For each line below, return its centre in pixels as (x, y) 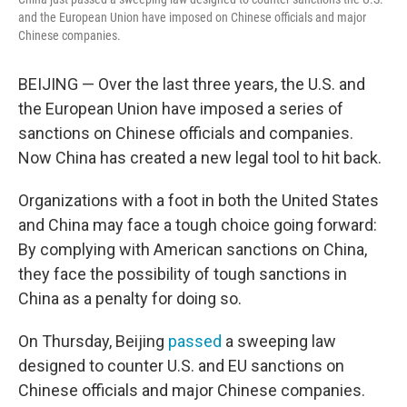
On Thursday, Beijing (93, 341)
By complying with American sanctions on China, (193, 249)
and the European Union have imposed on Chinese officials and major (192, 17)
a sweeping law (279, 341)
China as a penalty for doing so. (130, 298)
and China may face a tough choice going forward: (198, 225)
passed (195, 341)
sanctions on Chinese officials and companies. (186, 133)
